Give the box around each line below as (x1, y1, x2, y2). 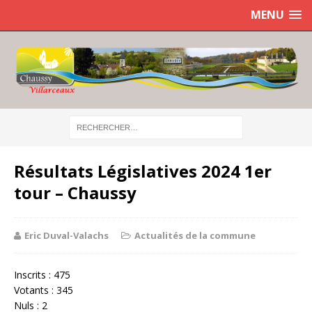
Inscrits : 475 (14, 267, 70, 281)
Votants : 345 (14, 283, 73, 297)
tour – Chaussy (14, 180, 136, 204)
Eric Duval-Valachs (24, 228, 109, 242)
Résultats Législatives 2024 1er (14, 159, 272, 182)
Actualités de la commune (134, 228, 256, 242)
